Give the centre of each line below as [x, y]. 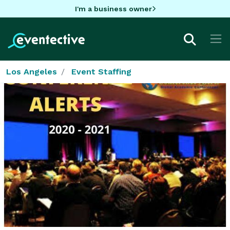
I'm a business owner [113, 8]
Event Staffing [101, 71]
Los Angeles [32, 71]
